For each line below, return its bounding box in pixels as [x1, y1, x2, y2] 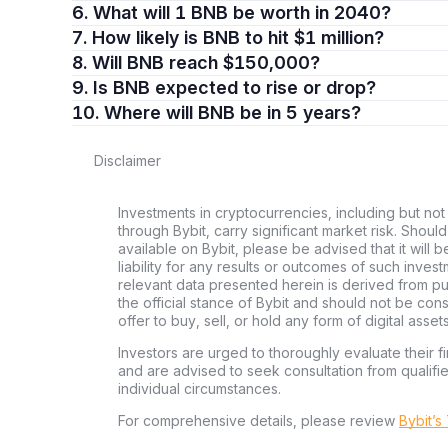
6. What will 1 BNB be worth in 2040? [93, 2, 391, 23]
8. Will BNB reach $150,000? [92, 52, 320, 73]
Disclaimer [94, 152, 161, 169]
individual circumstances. [118, 380, 281, 397]
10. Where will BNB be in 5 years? [104, 102, 361, 123]
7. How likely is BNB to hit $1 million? [92, 27, 384, 48]
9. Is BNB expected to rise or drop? [93, 77, 376, 98]
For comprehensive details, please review [118, 412, 399, 429]
